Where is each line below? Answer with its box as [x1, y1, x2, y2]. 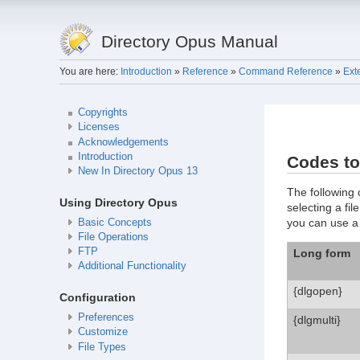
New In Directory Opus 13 [77, 166, 198, 178]
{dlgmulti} [292, 313, 341, 326]
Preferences [77, 312, 134, 324]
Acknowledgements [77, 136, 169, 148]
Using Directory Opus [59, 195, 178, 209]
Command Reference [238, 65, 333, 77]
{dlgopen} [292, 284, 342, 297]
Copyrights [77, 107, 128, 119]
